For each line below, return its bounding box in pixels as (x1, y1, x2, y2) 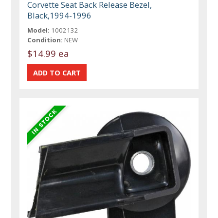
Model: (27, 26, 50, 35)
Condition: (27, 36, 63, 45)
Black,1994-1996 (27, 10, 92, 21)
